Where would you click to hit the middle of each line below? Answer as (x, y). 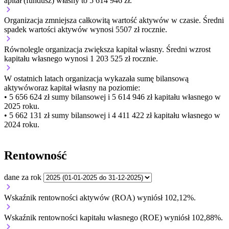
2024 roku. (22, 125)
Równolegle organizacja (44, 50)
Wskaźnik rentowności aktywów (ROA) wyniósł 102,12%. (100, 198)
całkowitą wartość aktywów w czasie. (140, 20)
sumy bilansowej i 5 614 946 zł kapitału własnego (131, 97)
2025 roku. (22, 106)
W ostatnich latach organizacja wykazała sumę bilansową (96, 79)
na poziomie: (118, 88)
